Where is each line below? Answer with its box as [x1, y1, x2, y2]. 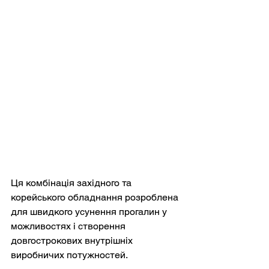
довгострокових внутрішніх [11, 234, 135, 246]
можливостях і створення [11, 220, 128, 232]
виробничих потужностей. [11, 249, 128, 261]
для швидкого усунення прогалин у [11, 205, 169, 217]
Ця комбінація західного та [11, 177, 134, 189]
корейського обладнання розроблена [11, 191, 181, 203]
